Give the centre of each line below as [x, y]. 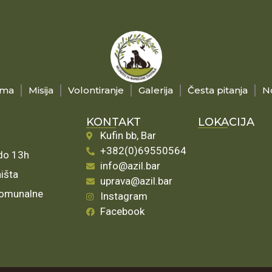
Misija [41, 90]
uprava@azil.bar [136, 181]
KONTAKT [114, 122]
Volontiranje [96, 90]
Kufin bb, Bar [128, 136]
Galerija [155, 90]
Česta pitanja [217, 90]
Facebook [122, 212]
